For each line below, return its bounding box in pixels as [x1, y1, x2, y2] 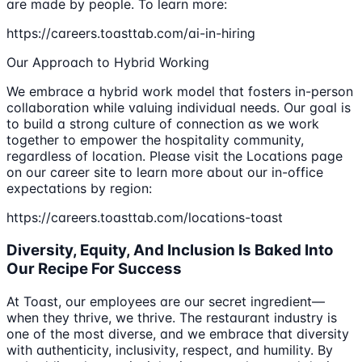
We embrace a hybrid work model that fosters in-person [6, 83, 353, 100]
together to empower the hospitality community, [6, 132, 304, 149]
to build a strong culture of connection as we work [6, 116, 319, 133]
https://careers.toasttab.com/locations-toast [6, 209, 283, 226]
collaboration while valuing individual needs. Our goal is [6, 99, 351, 116]
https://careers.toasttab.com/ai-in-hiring [6, 25, 255, 42]
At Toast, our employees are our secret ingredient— [6, 293, 325, 309]
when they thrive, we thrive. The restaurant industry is [6, 309, 337, 326]
